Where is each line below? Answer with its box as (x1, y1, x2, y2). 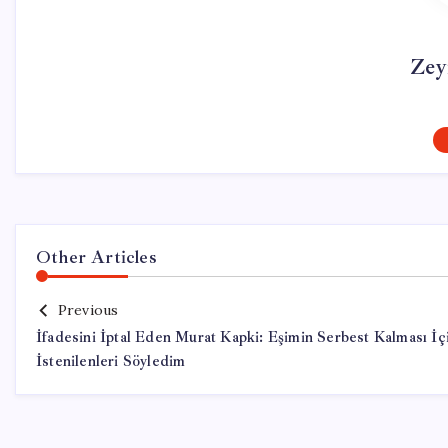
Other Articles (36, 246, 157, 268)
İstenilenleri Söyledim (36, 352, 186, 371)
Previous (57, 301, 119, 319)
